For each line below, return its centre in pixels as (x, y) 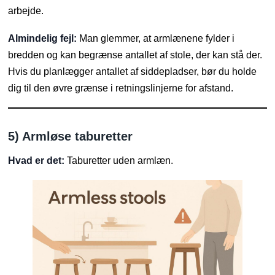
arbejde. (26, 10)
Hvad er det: (37, 160)
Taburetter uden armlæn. (119, 160)
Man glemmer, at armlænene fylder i (156, 38)
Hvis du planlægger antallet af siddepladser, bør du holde (133, 71)
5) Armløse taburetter (71, 136)
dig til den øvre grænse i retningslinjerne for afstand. (121, 88)
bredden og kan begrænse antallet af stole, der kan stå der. (135, 55)
